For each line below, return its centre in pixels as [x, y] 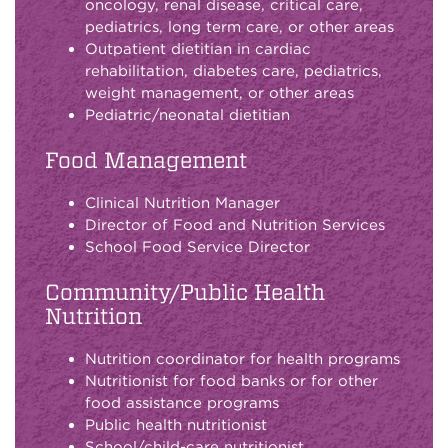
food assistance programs [182, 402]
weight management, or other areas [219, 92]
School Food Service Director [197, 246]
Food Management [146, 159]
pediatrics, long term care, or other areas [242, 26]
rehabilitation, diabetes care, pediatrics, [233, 70]
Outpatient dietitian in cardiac [198, 48]
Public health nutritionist [176, 424]
